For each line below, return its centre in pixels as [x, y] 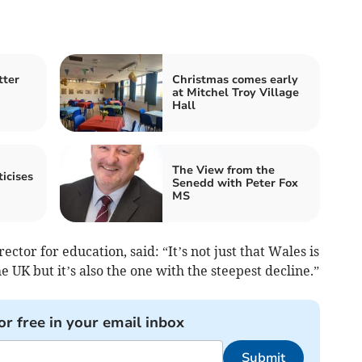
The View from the [223, 170]
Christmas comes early [235, 80]
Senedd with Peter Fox [235, 183]
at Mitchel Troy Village [236, 93]
